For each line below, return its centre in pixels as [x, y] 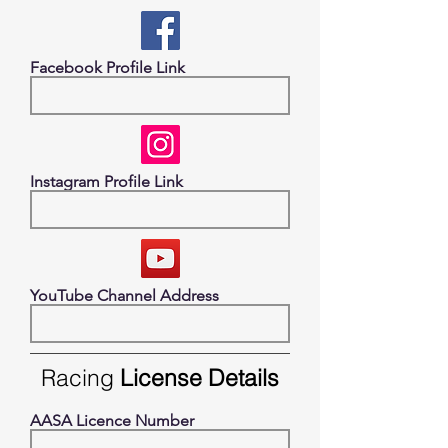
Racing [77, 377]
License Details [196, 377]
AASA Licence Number [112, 420]
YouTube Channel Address [124, 295]
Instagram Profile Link [106, 181]
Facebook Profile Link [107, 67]
